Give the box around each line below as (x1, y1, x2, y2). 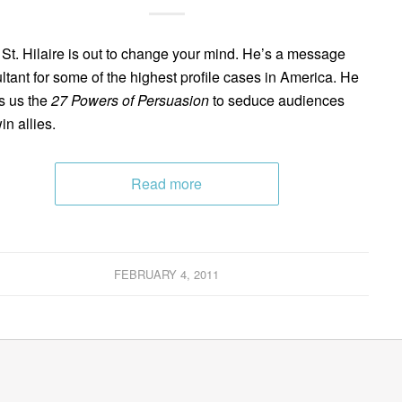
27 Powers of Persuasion (51, 89, 209, 110)
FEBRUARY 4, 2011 (114, 265, 220, 283)
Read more (131, 172, 203, 194)
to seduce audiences (209, 89, 345, 110)
